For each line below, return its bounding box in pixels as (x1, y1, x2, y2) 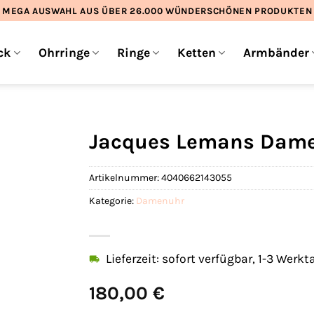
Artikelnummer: (89, 171, 161, 184)
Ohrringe (38, 46, 90, 60)
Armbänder (243, 46, 310, 60)
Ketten (177, 46, 216, 60)
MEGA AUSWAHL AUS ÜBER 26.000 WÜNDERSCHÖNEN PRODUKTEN (1, 5, 313, 16)
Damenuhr (136, 194, 184, 207)
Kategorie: (89, 194, 136, 207)
